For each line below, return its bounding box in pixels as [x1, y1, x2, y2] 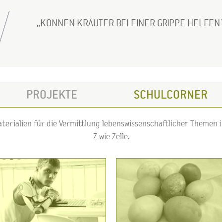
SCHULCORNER [133, 88, 208, 101]
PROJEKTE [26, 88, 77, 101]
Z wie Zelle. [93, 132, 129, 141]
